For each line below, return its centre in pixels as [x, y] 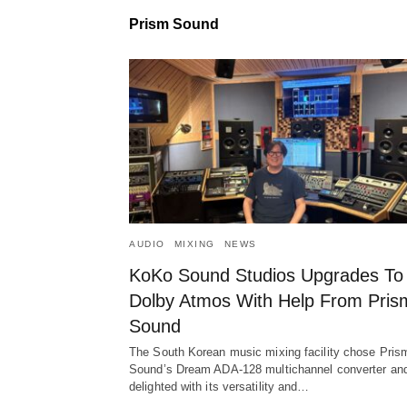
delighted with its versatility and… [219, 387]
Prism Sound [174, 24]
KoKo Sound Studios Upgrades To [266, 276]
